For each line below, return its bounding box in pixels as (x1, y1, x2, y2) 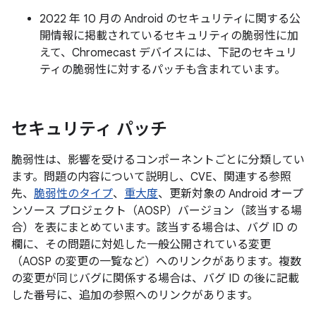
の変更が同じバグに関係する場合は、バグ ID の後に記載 (11, 272, 299, 286)
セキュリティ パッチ (11, 119, 167, 140)
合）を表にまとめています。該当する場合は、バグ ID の (11, 221, 298, 235)
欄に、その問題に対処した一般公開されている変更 (11, 238, 271, 252)
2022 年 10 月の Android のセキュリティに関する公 (39, 12, 300, 26)
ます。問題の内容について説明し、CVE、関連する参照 (11, 170, 291, 184)
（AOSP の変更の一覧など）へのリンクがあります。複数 (11, 255, 301, 269)
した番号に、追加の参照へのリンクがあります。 (11, 288, 258, 303)
